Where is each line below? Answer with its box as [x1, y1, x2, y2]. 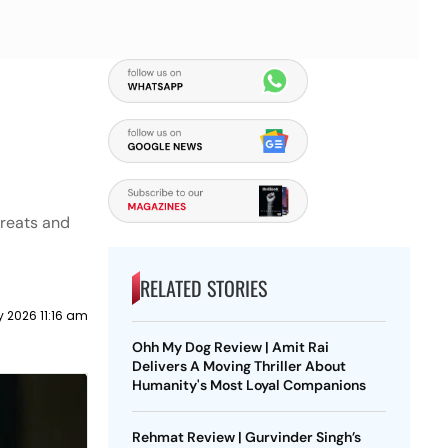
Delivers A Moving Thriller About [131, 357, 346, 375]
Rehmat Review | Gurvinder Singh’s [131, 428, 361, 446]
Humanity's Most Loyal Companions [131, 376, 366, 394]
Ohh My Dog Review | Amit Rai [131, 338, 329, 356]
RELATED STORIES [139, 273, 267, 303]
